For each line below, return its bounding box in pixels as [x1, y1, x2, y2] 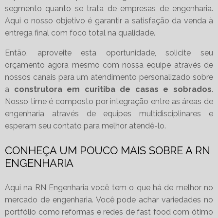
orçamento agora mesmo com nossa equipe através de [5, 60, 213, 70]
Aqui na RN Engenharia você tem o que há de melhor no [5, 183, 213, 193]
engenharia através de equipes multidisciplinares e [5, 109, 213, 119]
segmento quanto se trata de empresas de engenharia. [5, 4, 213, 14]
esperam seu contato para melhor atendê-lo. [5, 121, 166, 131]
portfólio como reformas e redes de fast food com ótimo [5, 207, 213, 217]
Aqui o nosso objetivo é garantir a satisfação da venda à [5, 16, 213, 26]
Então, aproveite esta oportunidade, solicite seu [5, 48, 213, 58]
